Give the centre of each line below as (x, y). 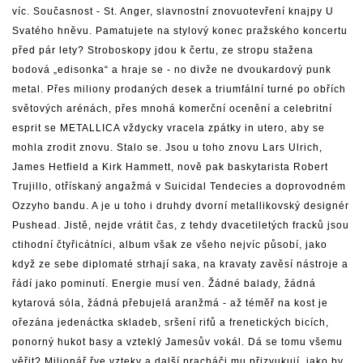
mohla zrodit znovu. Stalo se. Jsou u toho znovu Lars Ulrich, (167, 147)
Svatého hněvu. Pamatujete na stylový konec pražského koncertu (180, 31)
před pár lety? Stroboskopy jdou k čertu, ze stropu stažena (163, 50)
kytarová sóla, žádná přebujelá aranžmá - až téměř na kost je (170, 303)
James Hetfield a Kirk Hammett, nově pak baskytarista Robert (170, 167)
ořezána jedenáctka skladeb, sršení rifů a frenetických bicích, (171, 322)
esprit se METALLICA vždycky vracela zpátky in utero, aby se (169, 128)
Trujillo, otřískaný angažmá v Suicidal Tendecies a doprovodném (179, 186)
